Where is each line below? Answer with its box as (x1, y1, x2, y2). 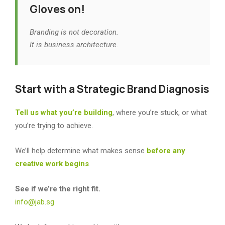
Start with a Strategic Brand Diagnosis (15, 82, 209, 96)
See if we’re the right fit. (15, 184, 102, 194)
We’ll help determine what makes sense (15, 146, 147, 156)
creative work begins (15, 159, 89, 169)
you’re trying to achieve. (15, 121, 93, 131)
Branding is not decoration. (30, 28, 119, 37)
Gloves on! (30, 2, 85, 17)
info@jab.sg (15, 197, 54, 207)
